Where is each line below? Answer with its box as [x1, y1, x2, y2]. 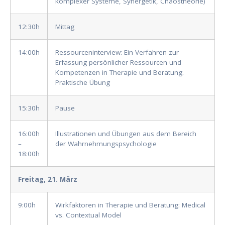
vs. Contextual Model [55, 210, 122, 220]
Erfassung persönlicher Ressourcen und [55, 58, 181, 67]
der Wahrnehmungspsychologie [55, 139, 157, 149]
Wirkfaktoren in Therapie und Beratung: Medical [55, 200, 205, 210]
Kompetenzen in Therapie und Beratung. [55, 68, 184, 77]
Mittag [55, 22, 74, 32]
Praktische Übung [55, 78, 110, 87]
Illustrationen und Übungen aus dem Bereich [55, 129, 196, 139]
